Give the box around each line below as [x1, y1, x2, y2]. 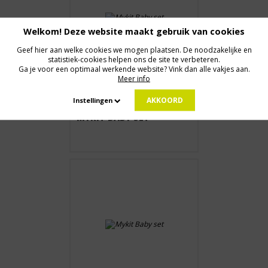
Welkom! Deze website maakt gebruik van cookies [23, 25, 245, 37]
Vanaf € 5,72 [77, 86, 125, 98]
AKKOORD [147, 95, 183, 105]
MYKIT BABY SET [77, 112, 150, 123]
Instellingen [73, 95, 114, 105]
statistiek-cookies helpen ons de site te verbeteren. [48, 54, 220, 65]
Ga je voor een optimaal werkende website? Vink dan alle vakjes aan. [18, 63, 250, 74]
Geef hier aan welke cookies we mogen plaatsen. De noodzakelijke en [16, 44, 252, 55]
